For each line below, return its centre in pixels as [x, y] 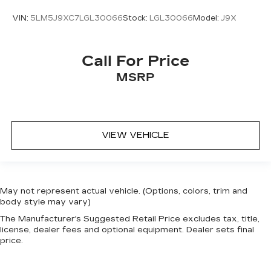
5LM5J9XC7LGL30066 [77, 18]
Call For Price [135, 61]
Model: [207, 18]
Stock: [136, 18]
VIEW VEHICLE [135, 135]
